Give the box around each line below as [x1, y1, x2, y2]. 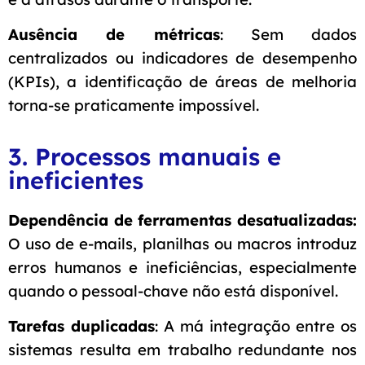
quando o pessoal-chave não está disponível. [8, 280, 338, 301]
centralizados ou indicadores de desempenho [8, 47, 357, 68]
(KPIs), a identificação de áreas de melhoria [8, 71, 357, 91]
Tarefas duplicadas [8, 315, 155, 336]
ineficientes [8, 165, 143, 195]
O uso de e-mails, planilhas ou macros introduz [8, 233, 357, 253]
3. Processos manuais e [8, 141, 281, 171]
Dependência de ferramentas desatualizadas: [8, 209, 357, 230]
